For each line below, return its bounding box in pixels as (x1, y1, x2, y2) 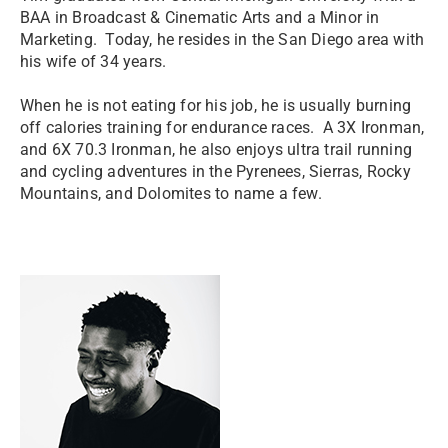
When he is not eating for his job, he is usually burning (20, 96, 412, 115)
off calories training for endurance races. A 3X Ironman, (20, 118, 425, 137)
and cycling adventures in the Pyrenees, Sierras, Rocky (20, 162, 411, 181)
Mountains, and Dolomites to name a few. (20, 184, 322, 203)
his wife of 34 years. (20, 52, 167, 71)
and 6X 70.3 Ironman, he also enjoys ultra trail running (20, 140, 413, 159)
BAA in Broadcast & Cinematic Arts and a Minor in (20, 8, 380, 27)
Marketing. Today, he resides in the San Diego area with (20, 30, 425, 49)
